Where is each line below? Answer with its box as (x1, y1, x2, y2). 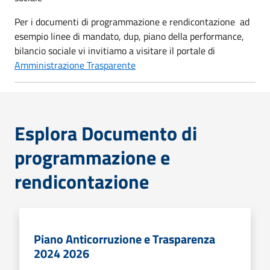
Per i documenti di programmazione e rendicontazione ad (14, 14, 250, 29)
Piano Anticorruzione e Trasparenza (34, 229, 215, 248)
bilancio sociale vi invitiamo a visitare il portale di (14, 43, 215, 58)
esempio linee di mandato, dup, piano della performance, (14, 28, 244, 43)
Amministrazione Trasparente (14, 57, 136, 72)
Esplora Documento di (14, 118, 197, 148)
